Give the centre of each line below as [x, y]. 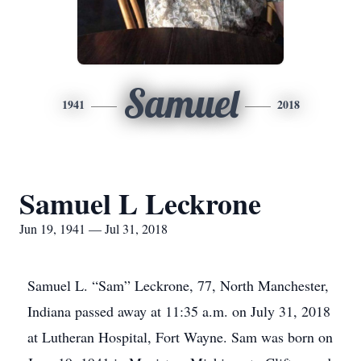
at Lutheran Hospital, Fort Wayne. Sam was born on [180, 337]
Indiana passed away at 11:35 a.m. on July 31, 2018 [179, 311]
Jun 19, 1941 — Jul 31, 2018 [93, 228]
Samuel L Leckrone [140, 203]
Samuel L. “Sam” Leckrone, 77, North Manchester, [178, 285]
